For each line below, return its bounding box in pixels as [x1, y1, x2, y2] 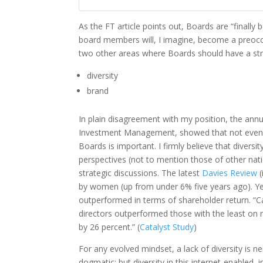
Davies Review [202, 167, 258, 179]
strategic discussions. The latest [79, 167, 203, 179]
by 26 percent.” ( [79, 221, 140, 233]
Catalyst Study [140, 221, 194, 233]
